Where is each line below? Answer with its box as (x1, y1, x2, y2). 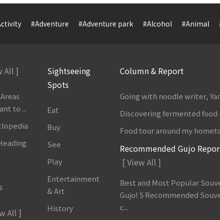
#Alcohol (143, 19, 172, 29)
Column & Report (120, 64, 184, 77)
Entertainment (47, 173, 100, 184)
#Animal (182, 19, 209, 29)
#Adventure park (79, 19, 133, 29)
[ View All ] (122, 156, 162, 168)
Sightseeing (47, 64, 90, 77)
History (47, 202, 73, 213)
